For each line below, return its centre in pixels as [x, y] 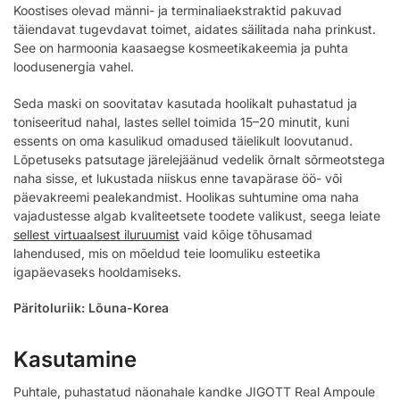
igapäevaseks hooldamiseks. [97, 271]
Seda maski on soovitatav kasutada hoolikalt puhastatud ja [185, 103]
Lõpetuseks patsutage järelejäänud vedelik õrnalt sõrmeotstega [199, 159]
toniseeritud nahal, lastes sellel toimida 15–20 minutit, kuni [181, 121]
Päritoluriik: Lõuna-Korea [91, 308]
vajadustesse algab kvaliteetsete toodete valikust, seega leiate [197, 215]
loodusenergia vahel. [74, 67]
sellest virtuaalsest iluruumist [96, 234]
